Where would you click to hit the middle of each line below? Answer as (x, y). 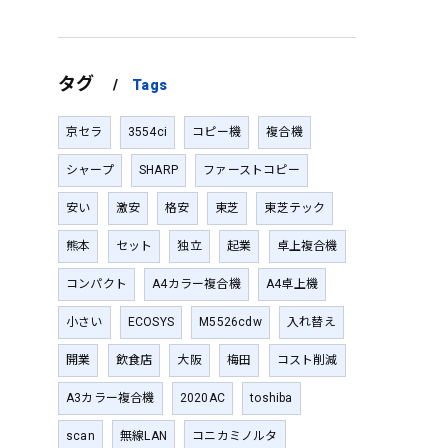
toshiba (271, 398)
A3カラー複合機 (110, 398)
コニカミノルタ (235, 436)
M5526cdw (230, 322)
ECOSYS (151, 322)
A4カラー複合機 (196, 284)
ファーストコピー (251, 170)
